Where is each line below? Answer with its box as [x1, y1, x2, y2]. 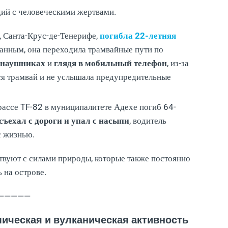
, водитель [129, 115, 166, 126]
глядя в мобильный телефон [54, 58, 167, 68]
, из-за [167, 58, 189, 68]
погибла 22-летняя [100, 30, 176, 41]
